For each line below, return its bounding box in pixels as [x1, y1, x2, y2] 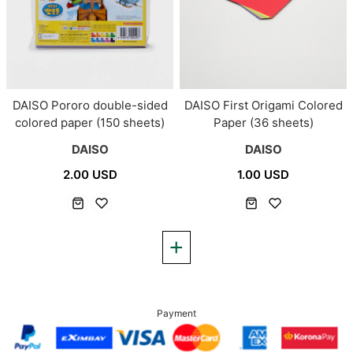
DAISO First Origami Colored [184, 97, 343, 113]
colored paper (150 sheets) [15, 114, 165, 130]
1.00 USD [237, 166, 289, 182]
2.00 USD [62, 166, 117, 182]
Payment [157, 307, 196, 320]
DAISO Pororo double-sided [12, 97, 168, 113]
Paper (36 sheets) [213, 114, 314, 130]
